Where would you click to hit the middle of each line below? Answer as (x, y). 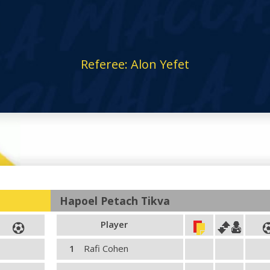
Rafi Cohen (106, 248)
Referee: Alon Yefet (135, 64)
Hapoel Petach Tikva (115, 201)
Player (114, 224)
